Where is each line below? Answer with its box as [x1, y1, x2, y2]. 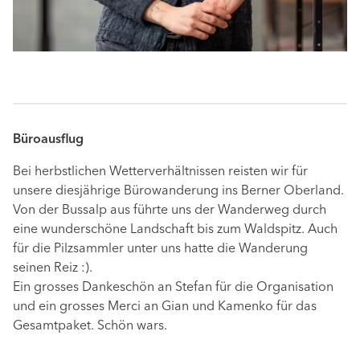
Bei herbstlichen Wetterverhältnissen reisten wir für [13, 166, 308, 179]
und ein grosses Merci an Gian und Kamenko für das [13, 301, 317, 314]
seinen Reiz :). [13, 262, 92, 276]
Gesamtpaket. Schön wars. [13, 320, 167, 333]
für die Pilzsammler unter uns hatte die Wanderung [13, 243, 308, 256]
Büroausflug [13, 133, 84, 147]
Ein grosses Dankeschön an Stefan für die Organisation [13, 281, 333, 295]
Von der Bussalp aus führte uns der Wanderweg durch [13, 204, 326, 218]
